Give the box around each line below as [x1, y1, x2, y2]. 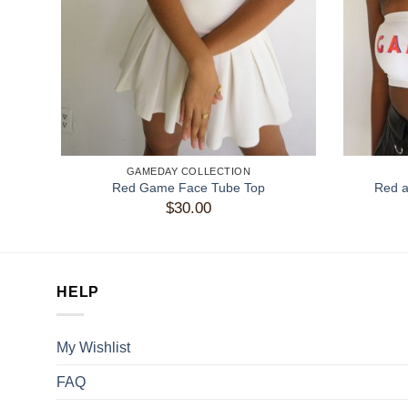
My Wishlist [56, 339, 130, 355]
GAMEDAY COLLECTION [126, 165, 251, 177]
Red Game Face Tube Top [112, 180, 265, 196]
